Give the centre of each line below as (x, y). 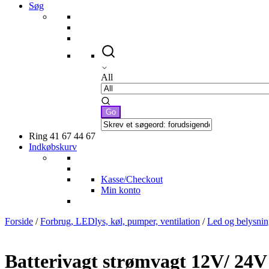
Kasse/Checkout (132, 179)
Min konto (121, 190)
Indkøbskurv (53, 147)
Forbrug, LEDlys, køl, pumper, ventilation (120, 221)
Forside (19, 221)
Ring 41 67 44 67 (62, 136)
